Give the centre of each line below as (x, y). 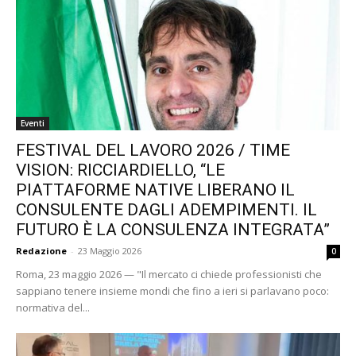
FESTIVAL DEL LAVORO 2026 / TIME (153, 151)
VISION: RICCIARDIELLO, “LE (120, 170)
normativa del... (53, 308)
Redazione (41, 251)
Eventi (33, 124)
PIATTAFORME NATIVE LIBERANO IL (155, 190)
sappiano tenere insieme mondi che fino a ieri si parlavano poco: (172, 291)
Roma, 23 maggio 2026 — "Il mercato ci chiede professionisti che (169, 275)
